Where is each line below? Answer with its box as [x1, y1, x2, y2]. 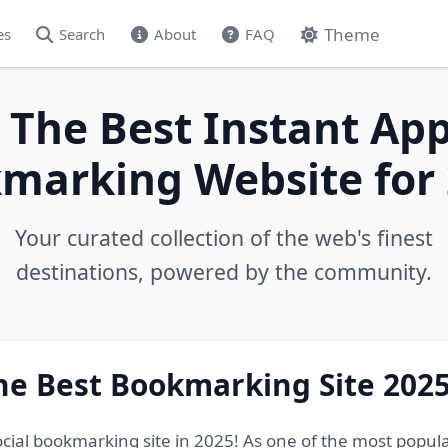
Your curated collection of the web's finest [15, 223, 433, 252]
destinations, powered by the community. [16, 257, 432, 286]
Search [59, 23, 106, 44]
